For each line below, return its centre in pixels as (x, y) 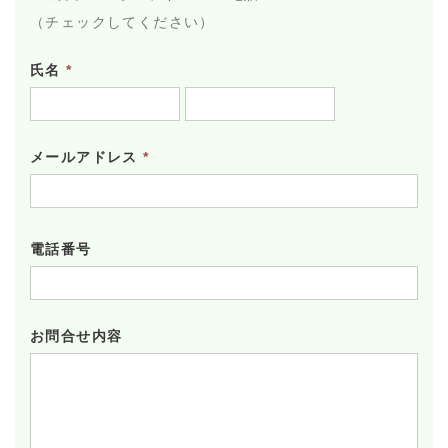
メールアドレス (87, 156)
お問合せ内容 (76, 335)
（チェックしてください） (122, 21)
